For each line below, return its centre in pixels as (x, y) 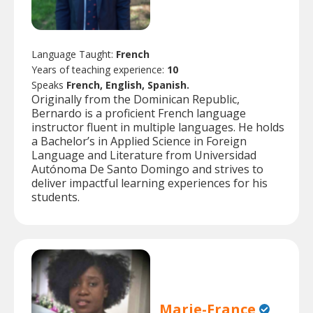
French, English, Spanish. (128, 85)
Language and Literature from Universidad (144, 155)
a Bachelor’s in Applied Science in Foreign (139, 141)
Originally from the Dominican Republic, (136, 100)
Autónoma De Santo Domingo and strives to (147, 169)
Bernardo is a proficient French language (139, 114)
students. (56, 197)
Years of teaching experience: (99, 70)
